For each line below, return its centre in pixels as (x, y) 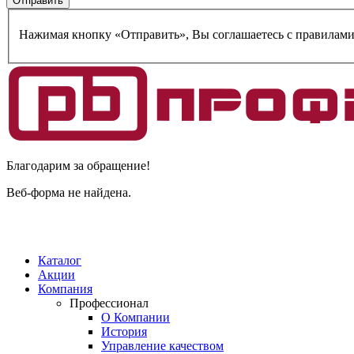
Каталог (60, 260)
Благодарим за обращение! (78, 165)
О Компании (136, 317)
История (124, 331)
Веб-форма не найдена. (69, 192)
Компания (65, 288)
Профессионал (109, 303)
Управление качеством (162, 345)
